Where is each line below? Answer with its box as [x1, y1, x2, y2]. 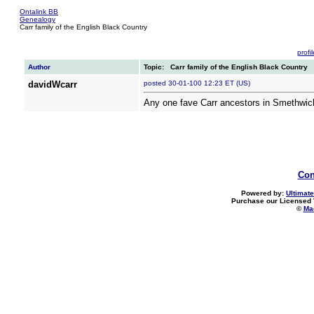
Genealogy [20, 15, 55, 23]
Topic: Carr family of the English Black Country [143, 63, 308, 71]
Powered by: [241, 189, 286, 197]
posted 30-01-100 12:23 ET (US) [143, 79, 257, 87]
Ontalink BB [20, 8, 58, 15]
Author [27, 63, 50, 71]
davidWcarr [27, 79, 77, 90]
